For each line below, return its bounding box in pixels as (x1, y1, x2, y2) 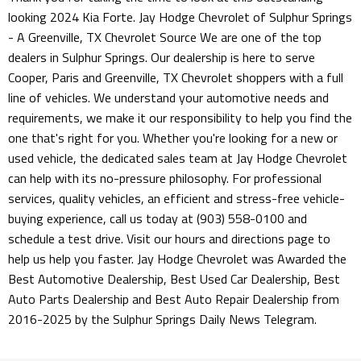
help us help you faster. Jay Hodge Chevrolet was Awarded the (8, 249, 346, 269)
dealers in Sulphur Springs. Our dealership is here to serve (8, 48, 315, 68)
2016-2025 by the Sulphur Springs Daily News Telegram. (8, 309, 317, 330)
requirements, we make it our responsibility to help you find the (8, 108, 352, 128)
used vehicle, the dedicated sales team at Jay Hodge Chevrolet (8, 148, 347, 168)
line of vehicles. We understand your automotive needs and (8, 88, 329, 108)
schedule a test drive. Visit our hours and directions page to (8, 229, 330, 249)
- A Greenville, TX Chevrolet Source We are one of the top (8, 27, 322, 48)
